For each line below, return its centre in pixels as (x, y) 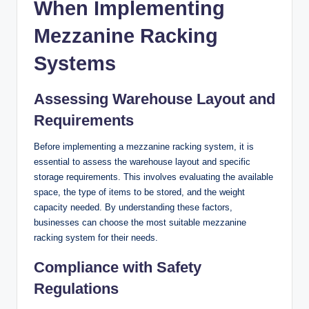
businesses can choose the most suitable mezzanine (140, 222)
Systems (75, 63)
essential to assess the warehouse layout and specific (142, 161)
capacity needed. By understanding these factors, (133, 207)
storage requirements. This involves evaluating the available (153, 177)
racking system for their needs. (96, 237)
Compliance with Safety (118, 267)
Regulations (76, 288)
